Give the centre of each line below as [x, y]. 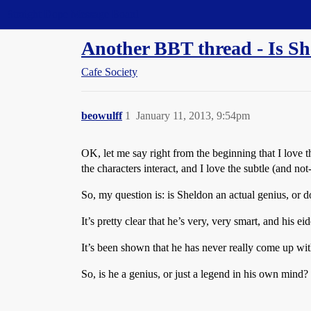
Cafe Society [109, 72]
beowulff [102, 116]
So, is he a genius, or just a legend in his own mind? [195, 274]
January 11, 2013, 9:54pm [193, 116]
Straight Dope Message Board [73, 14]
